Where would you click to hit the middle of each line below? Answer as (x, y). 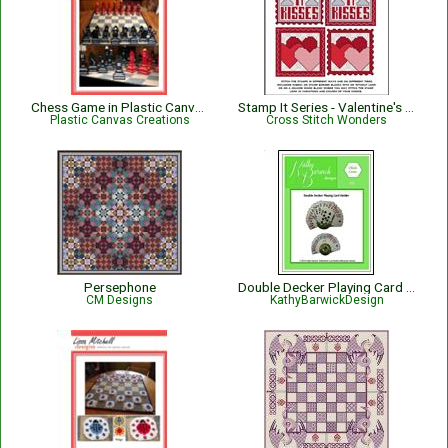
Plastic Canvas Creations (119, 120)
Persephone (119, 287)
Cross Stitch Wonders (326, 120)
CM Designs (119, 300)
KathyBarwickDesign (326, 300)
